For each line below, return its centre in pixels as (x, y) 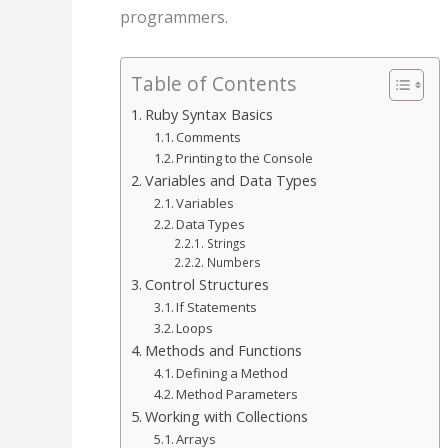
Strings (226, 244)
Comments (209, 137)
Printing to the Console (245, 158)
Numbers (233, 263)
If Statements (217, 307)
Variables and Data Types (230, 181)
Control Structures (206, 285)
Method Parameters (237, 394)
